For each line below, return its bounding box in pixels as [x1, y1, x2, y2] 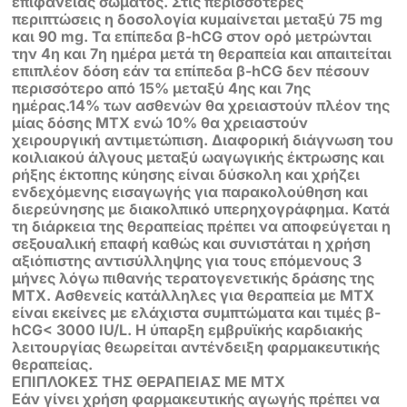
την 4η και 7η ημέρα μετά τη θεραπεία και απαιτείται [12, 44, 392, 63]
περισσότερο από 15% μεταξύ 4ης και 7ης [12, 78, 312, 97]
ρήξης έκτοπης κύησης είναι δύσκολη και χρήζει [12, 164, 361, 184]
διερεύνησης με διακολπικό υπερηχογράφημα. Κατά [12, 199, 391, 218]
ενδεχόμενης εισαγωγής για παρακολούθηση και [12, 182, 369, 201]
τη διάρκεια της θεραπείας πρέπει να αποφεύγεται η [12, 216, 392, 235]
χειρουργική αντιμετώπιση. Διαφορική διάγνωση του [12, 130, 394, 149]
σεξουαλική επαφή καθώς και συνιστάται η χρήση [12, 233, 372, 253]
